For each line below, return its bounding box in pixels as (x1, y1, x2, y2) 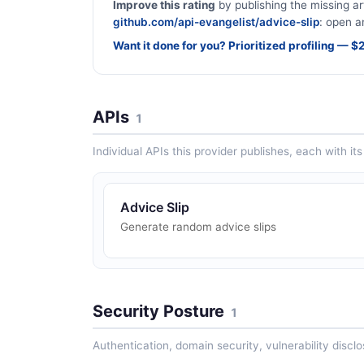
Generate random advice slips (120, 219, 276, 233)
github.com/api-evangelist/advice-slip (113, 15, 319, 29)
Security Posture (93, 301, 224, 321)
